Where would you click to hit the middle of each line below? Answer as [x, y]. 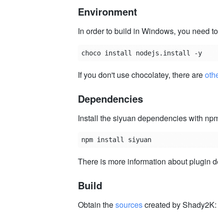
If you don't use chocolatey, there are [141, 74]
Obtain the [97, 205]
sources [129, 205]
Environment [108, 11]
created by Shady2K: [180, 205]
